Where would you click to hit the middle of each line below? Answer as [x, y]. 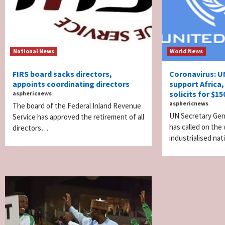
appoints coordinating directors [71, 84]
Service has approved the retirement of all [78, 117]
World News [187, 51]
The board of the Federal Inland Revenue [77, 105]
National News [34, 51]
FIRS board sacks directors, [62, 74]
